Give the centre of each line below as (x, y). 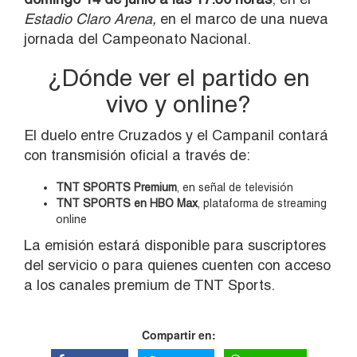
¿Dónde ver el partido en (178, 77)
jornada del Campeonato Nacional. (137, 38)
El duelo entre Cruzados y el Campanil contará (176, 135)
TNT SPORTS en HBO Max (127, 203)
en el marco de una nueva (242, 18)
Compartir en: (178, 334)
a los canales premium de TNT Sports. (149, 284)
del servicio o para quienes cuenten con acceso (177, 265)
